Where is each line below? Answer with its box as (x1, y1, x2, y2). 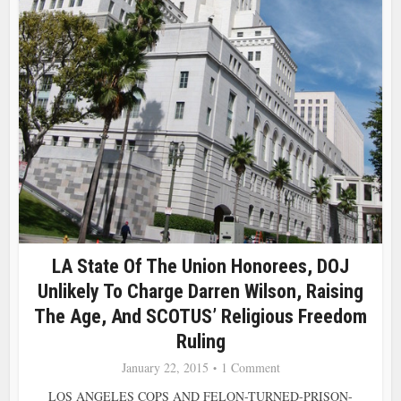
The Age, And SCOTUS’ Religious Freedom (34, 304, 367, 328)
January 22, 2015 (121, 358, 209, 376)
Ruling (175, 329, 226, 353)
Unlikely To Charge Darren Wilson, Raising (38, 279, 363, 303)
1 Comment (220, 358, 280, 376)
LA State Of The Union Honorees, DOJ (52, 254, 349, 277)
